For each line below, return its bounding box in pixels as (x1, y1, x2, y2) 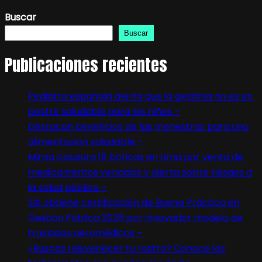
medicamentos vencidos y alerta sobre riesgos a (28, 166, 252, 180)
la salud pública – (28, 181, 107, 195)
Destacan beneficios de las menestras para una (28, 120, 249, 134)
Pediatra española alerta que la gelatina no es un (28, 89, 253, 104)
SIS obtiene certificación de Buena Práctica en (28, 196, 240, 210)
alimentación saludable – (28, 135, 143, 149)
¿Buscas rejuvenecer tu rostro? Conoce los (28, 242, 225, 256)
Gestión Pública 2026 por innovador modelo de (28, 211, 243, 225)
